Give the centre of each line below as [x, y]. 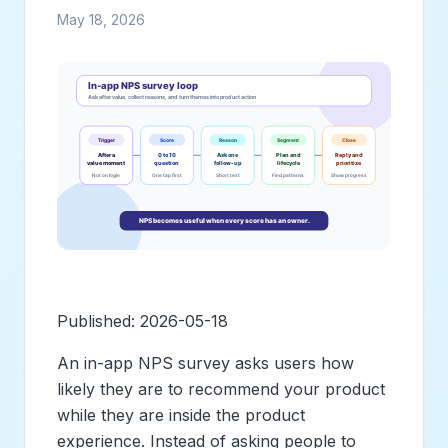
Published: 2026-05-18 [142, 320]
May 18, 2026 [101, 19]
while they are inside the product [181, 414]
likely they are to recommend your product [221, 388]
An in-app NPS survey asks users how [205, 362]
